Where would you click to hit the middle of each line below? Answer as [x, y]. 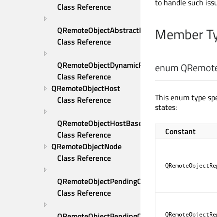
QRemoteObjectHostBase [100, 123]
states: [166, 107]
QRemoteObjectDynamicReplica [110, 65]
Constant [180, 132]
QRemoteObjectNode [86, 146]
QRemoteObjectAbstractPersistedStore [123, 30]
